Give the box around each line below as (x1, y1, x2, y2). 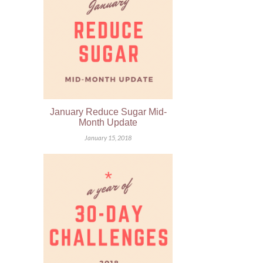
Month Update (79, 117, 137, 127)
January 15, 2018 (85, 133, 131, 141)
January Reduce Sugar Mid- (49, 106, 167, 117)
